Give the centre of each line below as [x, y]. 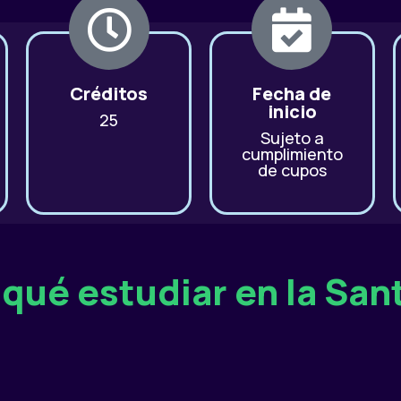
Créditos [109, 94]
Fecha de [292, 94]
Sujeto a [292, 138]
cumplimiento [292, 154]
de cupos [292, 170]
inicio [292, 111]
